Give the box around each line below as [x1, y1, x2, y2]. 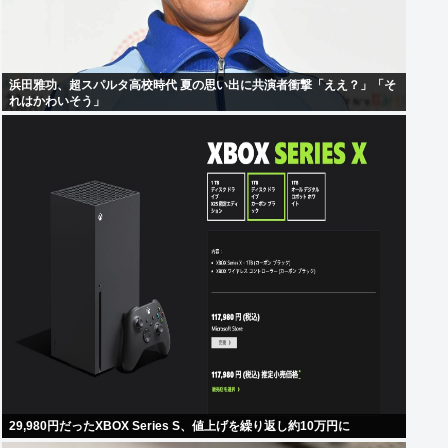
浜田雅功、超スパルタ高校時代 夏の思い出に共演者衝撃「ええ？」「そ [9, 78, 396, 93]
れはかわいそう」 [9, 94, 105, 109]
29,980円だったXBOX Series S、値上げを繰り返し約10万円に [9, 419, 350, 434]
